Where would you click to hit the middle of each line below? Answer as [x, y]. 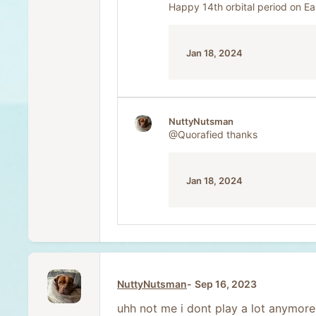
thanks [241, 135]
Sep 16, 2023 [226, 284]
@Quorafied [196, 135]
